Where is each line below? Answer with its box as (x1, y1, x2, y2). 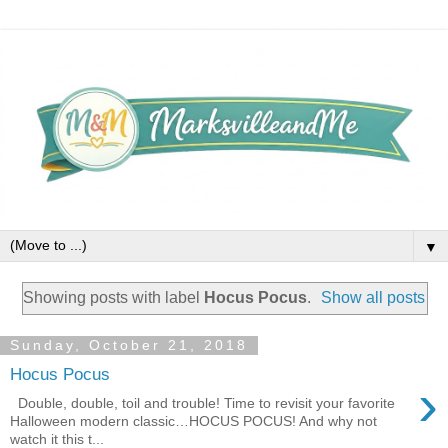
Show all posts (321, 288, 426, 306)
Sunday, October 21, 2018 (10, 337, 248, 354)
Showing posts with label (22, 288, 204, 306)
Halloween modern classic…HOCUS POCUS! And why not (10, 412, 377, 429)
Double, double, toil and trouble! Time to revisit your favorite (10, 394, 395, 411)
